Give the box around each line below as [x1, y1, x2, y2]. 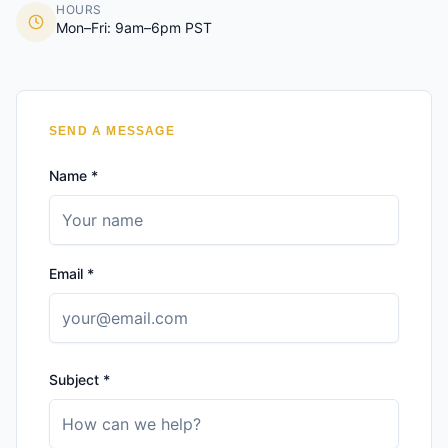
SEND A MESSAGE [49, 124, 175, 138]
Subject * [49, 371, 110, 388]
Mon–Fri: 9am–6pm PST [56, 19, 212, 36]
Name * [49, 167, 98, 184]
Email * [49, 265, 94, 282]
